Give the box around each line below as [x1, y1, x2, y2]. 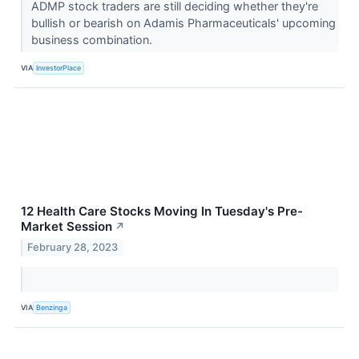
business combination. [30, 32, 155, 46]
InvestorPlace [36, 63, 82, 73]
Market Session [21, 218, 112, 234]
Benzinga [36, 303, 68, 313]
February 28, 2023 [27, 240, 119, 253]
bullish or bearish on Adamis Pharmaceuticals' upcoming [30, 15, 336, 30]
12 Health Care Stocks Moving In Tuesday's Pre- [21, 203, 303, 219]
